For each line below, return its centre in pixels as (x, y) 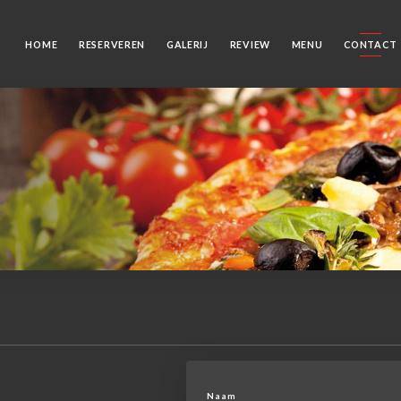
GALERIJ (187, 44)
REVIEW (250, 44)
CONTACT (371, 44)
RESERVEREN (112, 44)
